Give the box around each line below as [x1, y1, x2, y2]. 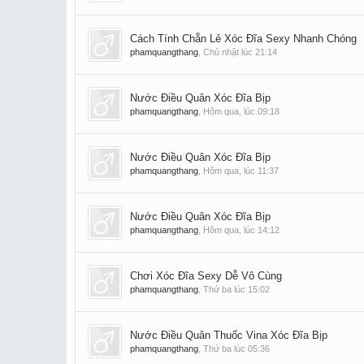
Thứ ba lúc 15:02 [203, 284, 270, 294]
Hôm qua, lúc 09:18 [203, 106, 279, 116]
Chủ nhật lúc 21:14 [203, 47, 277, 57]
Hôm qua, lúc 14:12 [203, 225, 279, 235]
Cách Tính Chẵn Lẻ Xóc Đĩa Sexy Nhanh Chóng [130, 32, 357, 45]
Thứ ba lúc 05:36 [203, 344, 270, 353]
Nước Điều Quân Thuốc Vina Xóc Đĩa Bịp [130, 329, 327, 341]
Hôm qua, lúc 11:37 [203, 166, 279, 175]
